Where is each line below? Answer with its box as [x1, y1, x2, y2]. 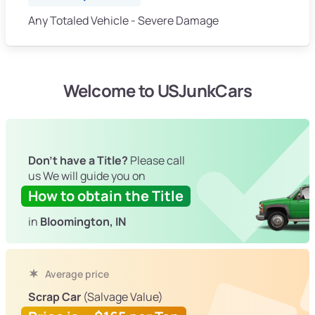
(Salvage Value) [81, 288, 163, 304]
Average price [43, 266, 109, 281]
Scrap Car [28, 288, 81, 304]
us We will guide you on [28, 167, 146, 184]
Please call [128, 152, 185, 168]
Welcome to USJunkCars [63, 78, 252, 102]
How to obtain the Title [28, 186, 184, 205]
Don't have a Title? [28, 152, 128, 168]
